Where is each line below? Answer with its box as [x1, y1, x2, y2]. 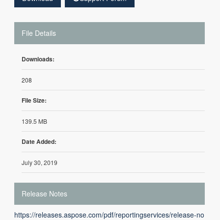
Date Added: [22, 137, 56, 146]
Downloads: [22, 55, 55, 63]
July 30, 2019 [22, 158, 57, 166]
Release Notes [22, 189, 67, 198]
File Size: [22, 96, 47, 105]
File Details [22, 28, 56, 38]
